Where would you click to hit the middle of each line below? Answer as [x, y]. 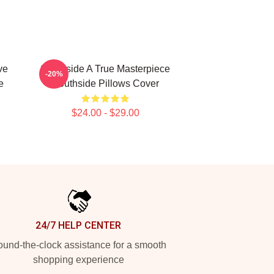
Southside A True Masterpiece [105, 69]
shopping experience [78, 260]
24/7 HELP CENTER [78, 225]
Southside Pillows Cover [105, 83]
